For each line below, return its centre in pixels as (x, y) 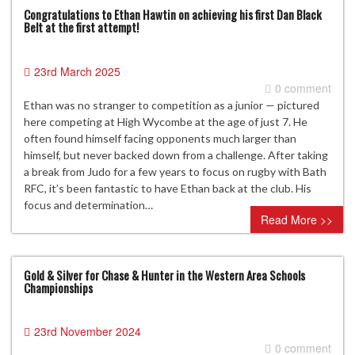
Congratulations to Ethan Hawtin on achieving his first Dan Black (173, 15)
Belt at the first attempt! (81, 27)
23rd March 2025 (77, 71)
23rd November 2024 (88, 332)
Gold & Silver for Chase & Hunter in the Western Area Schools (164, 275)
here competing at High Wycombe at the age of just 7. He (166, 121)
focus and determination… (88, 204)
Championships (58, 287)
